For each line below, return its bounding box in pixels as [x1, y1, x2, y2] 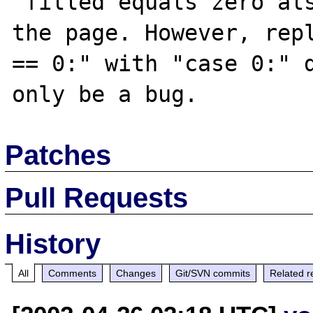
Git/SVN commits [175, 267, 251, 279]
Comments [48, 267, 97, 279]
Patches [5, 139, 112, 170]
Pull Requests [5, 182, 189, 213]
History [5, 228, 101, 259]
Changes [116, 267, 156, 279]
